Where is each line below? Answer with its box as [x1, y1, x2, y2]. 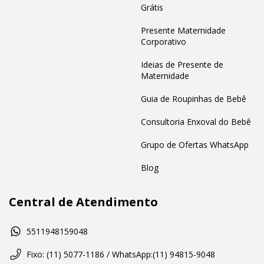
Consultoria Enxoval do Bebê [141, 116, 251, 128]
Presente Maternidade [141, 25, 226, 37]
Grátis [141, 2, 163, 14]
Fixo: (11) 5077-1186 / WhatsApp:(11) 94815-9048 [27, 248, 215, 260]
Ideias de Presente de [141, 59, 223, 71]
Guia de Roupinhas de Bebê [141, 93, 246, 105]
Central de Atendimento [9, 194, 158, 210]
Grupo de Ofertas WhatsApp [141, 139, 249, 151]
